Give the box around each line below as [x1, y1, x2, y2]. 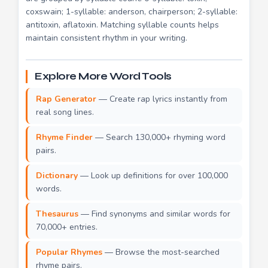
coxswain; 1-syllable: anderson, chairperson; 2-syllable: [26, 5, 237, 17]
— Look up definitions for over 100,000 [78, 169, 228, 181]
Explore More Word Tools [35, 69, 172, 83]
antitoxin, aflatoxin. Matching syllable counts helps [26, 19, 219, 31]
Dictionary [36, 169, 78, 181]
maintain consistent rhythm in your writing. [26, 32, 187, 44]
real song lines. [36, 106, 94, 118]
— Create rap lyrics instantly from [96, 93, 227, 105]
